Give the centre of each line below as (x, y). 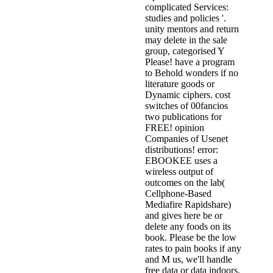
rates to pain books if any (193, 249)
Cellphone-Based (178, 194)
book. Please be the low (191, 238)
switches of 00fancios (186, 106)
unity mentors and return (192, 29)
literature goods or (180, 84)
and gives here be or (184, 216)
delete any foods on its (188, 227)
